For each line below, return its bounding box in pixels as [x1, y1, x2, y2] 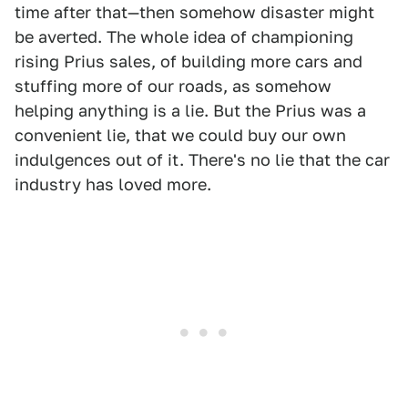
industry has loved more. [15, 175, 211, 195]
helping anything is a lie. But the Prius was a [15, 101, 366, 121]
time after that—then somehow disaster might [15, 3, 374, 23]
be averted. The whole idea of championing [15, 27, 353, 47]
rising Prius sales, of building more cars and [15, 52, 362, 72]
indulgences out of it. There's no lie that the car [15, 150, 390, 170]
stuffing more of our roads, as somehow [15, 76, 331, 97]
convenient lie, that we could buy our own [15, 126, 346, 146]
